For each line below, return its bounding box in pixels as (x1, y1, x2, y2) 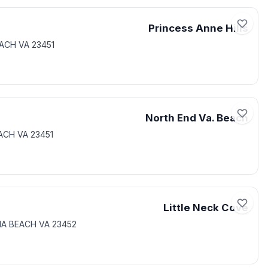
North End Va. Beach (145, 112, 248, 124)
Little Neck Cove (163, 202, 248, 214)
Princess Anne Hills (148, 22, 248, 34)
